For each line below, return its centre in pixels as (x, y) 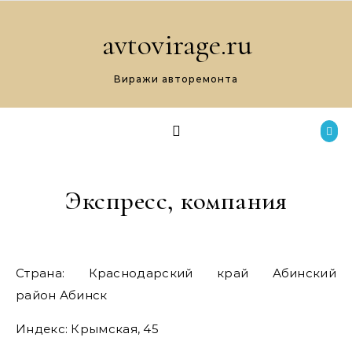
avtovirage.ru (177, 45)
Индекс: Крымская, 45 (87, 329)
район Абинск (62, 295)
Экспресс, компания (176, 201)
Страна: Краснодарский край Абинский (20, 273)
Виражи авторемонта (176, 79)
